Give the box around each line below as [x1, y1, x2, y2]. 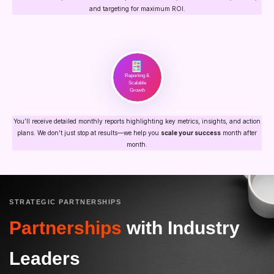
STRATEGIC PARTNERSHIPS [9, 198, 121, 206]
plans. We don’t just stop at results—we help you [17, 128, 161, 136]
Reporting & [125, 73, 149, 79]
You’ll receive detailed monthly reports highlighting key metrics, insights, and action [13, 117, 261, 125]
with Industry [127, 217, 240, 238]
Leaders [9, 248, 80, 268]
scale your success [161, 128, 221, 136]
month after [221, 128, 257, 136]
